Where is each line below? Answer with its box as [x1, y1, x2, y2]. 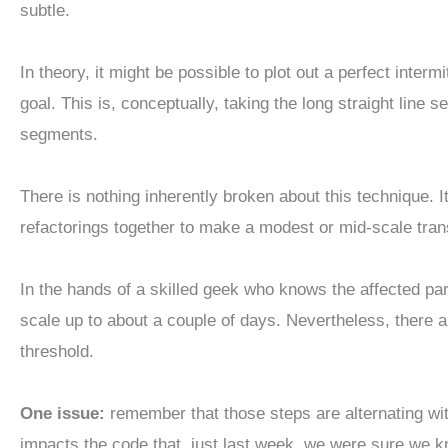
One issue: [20, 404, 105, 424]
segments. [20, 125, 98, 145]
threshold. [20, 342, 94, 362]
